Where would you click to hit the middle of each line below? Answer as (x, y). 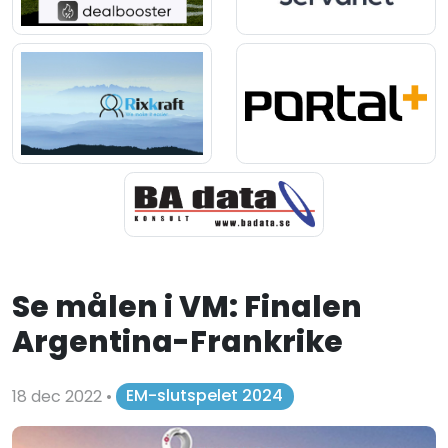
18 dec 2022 (59, 396)
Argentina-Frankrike (177, 341)
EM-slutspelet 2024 (205, 396)
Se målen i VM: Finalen (187, 306)
